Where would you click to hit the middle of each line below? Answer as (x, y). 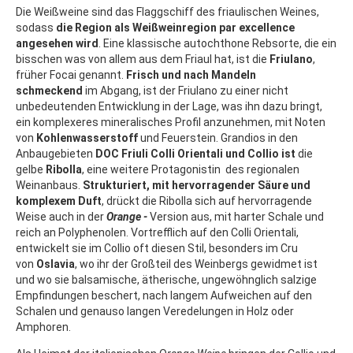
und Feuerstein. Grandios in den (219, 138)
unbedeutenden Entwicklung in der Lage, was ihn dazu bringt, (169, 107)
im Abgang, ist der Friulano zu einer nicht (186, 91)
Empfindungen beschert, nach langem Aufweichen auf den (164, 296)
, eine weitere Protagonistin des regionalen (191, 170)
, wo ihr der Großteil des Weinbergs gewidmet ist (196, 264)
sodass (35, 28)
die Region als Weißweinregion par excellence (174, 28)
